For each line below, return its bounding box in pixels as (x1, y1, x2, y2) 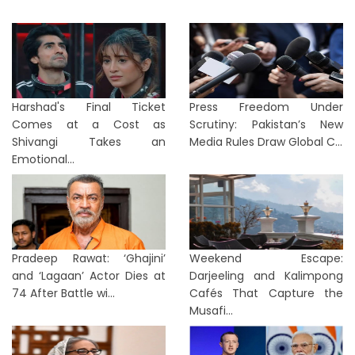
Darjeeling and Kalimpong (189, 268, 343, 284)
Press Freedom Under (189, 99, 343, 115)
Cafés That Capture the (189, 285, 343, 301)
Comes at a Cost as (12, 116, 166, 132)
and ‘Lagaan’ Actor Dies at (12, 268, 166, 284)
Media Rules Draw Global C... (189, 134, 342, 150)
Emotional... (12, 151, 74, 167)
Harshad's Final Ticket (12, 99, 166, 115)
